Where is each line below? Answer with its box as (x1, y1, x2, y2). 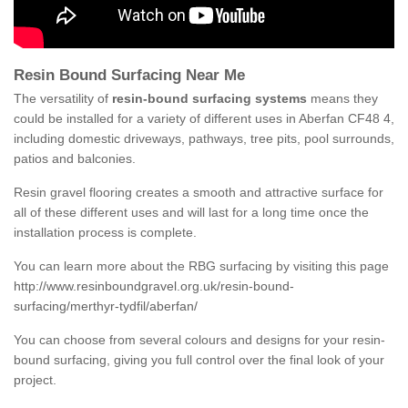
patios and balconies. (14, 151, 136, 167)
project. (14, 372, 56, 388)
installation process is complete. (14, 225, 197, 240)
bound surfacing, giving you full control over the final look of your (14, 352, 384, 368)
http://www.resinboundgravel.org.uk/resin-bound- (14, 279, 294, 294)
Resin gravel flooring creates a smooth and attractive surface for (14, 185, 383, 200)
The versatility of (14, 91, 112, 107)
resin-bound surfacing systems (112, 91, 307, 107)
